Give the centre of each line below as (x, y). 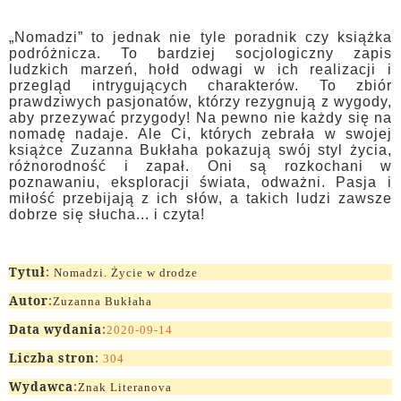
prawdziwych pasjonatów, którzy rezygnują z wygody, (200, 102)
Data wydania (55, 330)
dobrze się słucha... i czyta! (107, 215)
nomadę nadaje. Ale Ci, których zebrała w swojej (200, 134)
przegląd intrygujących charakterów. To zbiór (200, 86)
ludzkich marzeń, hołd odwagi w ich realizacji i (200, 70)
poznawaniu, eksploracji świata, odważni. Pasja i (200, 183)
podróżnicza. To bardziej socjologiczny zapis (200, 54)
